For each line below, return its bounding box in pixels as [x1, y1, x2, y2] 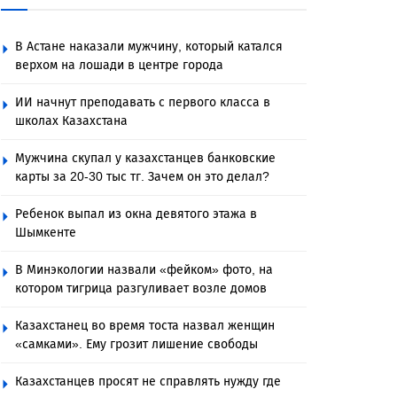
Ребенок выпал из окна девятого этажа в [15, 206, 257, 222]
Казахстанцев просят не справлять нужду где [15, 374, 281, 389]
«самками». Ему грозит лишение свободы [15, 337, 258, 352]
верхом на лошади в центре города [15, 58, 223, 73]
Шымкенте [15, 225, 76, 240]
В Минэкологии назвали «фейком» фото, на [15, 262, 273, 277]
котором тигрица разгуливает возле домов [15, 281, 267, 296]
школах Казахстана [15, 113, 128, 128]
